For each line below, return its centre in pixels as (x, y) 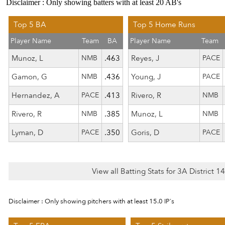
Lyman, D (27, 133)
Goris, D (145, 133)
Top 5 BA (30, 25)
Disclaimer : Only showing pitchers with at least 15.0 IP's (91, 201)
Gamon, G (29, 77)
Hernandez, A (36, 95)
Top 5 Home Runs (164, 25)
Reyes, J (145, 58)
